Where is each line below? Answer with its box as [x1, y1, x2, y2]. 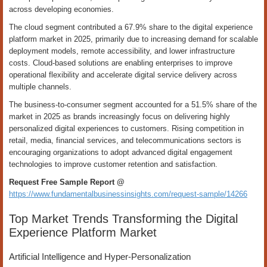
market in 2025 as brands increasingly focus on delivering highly [9, 112, 230, 121]
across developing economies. [9, 5, 114, 14]
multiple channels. [9, 82, 72, 91]
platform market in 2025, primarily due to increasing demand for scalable [9, 35, 258, 44]
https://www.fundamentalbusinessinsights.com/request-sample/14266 [9, 190, 247, 198]
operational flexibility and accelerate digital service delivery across [9, 70, 237, 79]
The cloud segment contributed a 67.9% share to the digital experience [9, 23, 253, 32]
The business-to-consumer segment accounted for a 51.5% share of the [9, 100, 257, 109]
